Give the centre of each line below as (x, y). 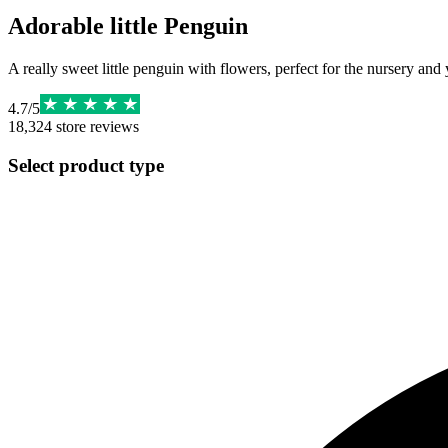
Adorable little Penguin (128, 25)
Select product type (86, 165)
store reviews (95, 126)
